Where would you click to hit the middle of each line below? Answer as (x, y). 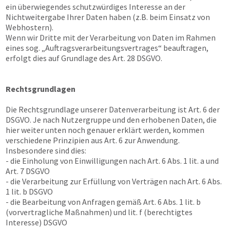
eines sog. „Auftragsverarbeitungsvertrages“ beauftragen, (107, 48)
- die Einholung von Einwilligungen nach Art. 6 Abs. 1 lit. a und (112, 161)
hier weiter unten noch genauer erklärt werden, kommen (105, 130)
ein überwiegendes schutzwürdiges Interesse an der (95, 7)
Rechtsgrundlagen (41, 89)
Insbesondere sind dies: (46, 150)
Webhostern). (30, 27)
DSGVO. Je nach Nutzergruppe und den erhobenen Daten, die (111, 120)
